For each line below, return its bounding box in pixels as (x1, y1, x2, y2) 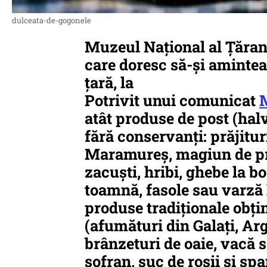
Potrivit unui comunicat (85, 90, 259, 110)
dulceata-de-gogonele (12, 15, 91, 26)
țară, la (85, 72, 133, 92)
